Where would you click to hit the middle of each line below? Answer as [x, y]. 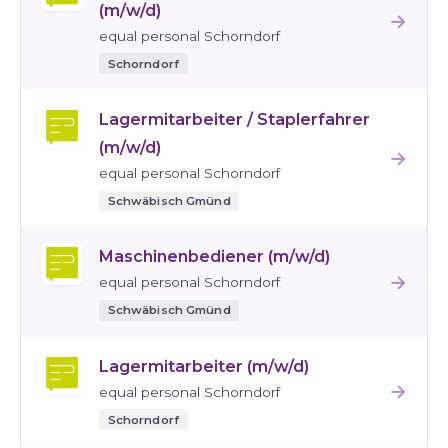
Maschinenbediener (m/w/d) [214, 257]
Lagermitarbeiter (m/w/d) [204, 366]
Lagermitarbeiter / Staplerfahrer [234, 119]
